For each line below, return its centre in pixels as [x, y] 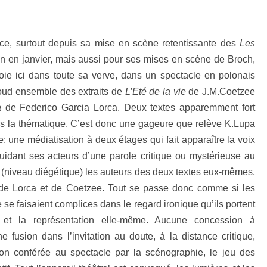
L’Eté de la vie [157, 91]
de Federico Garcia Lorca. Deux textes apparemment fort [130, 108]
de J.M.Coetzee [222, 91]
